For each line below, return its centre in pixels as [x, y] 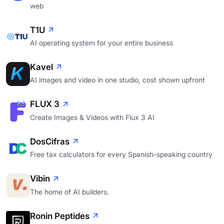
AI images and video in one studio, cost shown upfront [117, 80]
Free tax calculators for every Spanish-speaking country [121, 154]
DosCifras [50, 141]
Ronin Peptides [60, 216]
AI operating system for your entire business [101, 43]
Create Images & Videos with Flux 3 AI [92, 117]
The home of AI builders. [69, 191]
